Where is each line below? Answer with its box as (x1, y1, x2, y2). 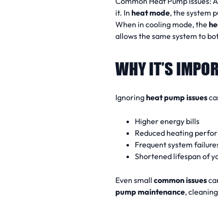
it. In (115, 7, 131, 18)
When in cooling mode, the (115, 19, 209, 29)
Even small (115, 175, 154, 185)
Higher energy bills (135, 116, 200, 126)
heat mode (131, 7, 170, 18)
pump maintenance (115, 186, 185, 197)
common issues (154, 175, 207, 185)
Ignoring (115, 92, 146, 103)
